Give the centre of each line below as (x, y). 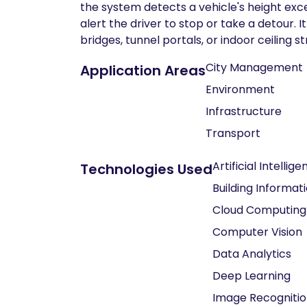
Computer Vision (257, 232)
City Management (254, 67)
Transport (233, 133)
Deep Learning (251, 276)
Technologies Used (146, 169)
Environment (240, 89)
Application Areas (143, 71)
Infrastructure (244, 111)
